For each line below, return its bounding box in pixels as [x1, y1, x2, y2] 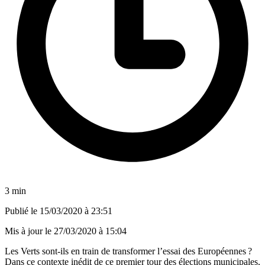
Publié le [5, 205, 40, 216]
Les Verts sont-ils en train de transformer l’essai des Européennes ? [5, 245, 252, 256]
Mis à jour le [5, 225, 54, 236]
